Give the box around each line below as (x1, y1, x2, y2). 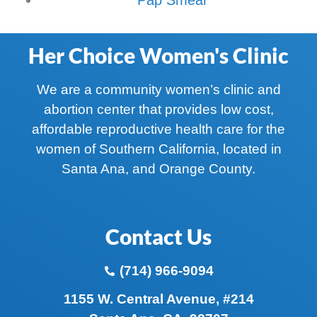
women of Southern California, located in (35, 141, 282, 156)
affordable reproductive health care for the (32, 121, 285, 137)
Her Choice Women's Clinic (28, 42, 289, 68)
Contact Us (105, 223, 212, 249)
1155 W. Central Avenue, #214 (63, 291, 254, 306)
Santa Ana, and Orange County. (62, 161, 255, 176)
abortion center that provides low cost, (43, 101, 274, 117)
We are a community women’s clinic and (36, 81, 281, 97)
